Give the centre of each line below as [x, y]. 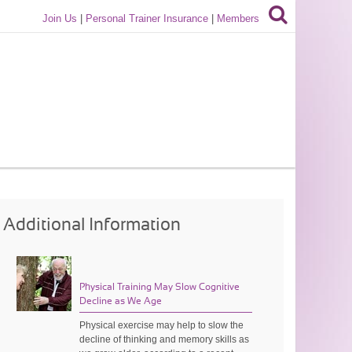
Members [238, 18]
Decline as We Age [121, 301]
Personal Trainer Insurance [147, 18]
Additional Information [92, 225]
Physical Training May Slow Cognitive [160, 286]
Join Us [60, 18]
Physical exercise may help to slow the [162, 325]
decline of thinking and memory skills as [165, 339]
